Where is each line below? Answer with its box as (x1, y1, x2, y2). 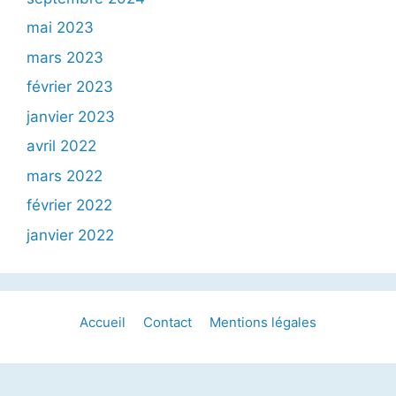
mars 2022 (27, 166, 103, 185)
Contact (143, 313, 192, 331)
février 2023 (27, 78, 113, 96)
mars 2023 (27, 48, 103, 66)
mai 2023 (27, 19, 94, 37)
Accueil (80, 313, 126, 331)
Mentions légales (209, 313, 316, 331)
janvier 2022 (27, 225, 114, 244)
